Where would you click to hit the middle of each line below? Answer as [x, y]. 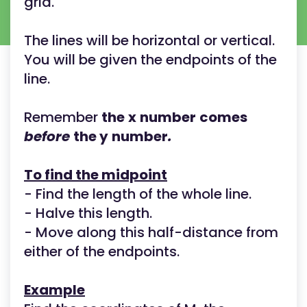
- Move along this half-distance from [151, 232]
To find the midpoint [96, 175]
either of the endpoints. [102, 251]
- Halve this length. [88, 213]
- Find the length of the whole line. [138, 194]
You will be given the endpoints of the [150, 60]
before [49, 136]
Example [54, 290]
